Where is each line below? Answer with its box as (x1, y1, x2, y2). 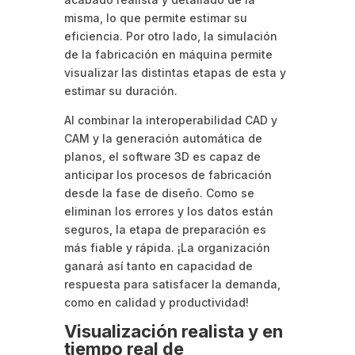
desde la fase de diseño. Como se (63, 185, 254, 200)
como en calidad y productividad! (63, 295, 249, 309)
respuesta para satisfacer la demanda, (63, 277, 281, 291)
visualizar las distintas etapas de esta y (63, 65, 286, 79)
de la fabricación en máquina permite (63, 47, 273, 61)
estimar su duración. (63, 83, 177, 97)
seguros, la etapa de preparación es (63, 222, 266, 236)
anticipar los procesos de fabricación (63, 167, 272, 181)
